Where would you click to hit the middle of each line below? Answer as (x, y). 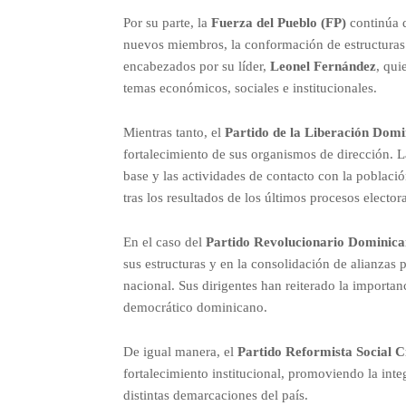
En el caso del (164, 242)
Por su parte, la (167, 22)
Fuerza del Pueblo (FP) (278, 22)
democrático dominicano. (195, 307)
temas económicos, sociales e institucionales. (250, 87)
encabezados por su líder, (196, 66)
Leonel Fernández (323, 66)
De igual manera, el (180, 351)
